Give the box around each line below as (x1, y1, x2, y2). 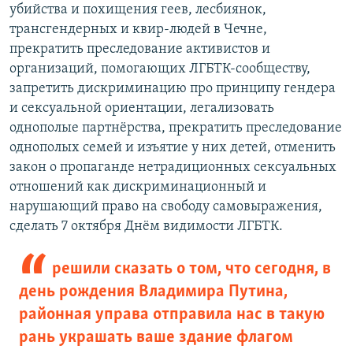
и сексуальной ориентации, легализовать (9, 101, 274, 117)
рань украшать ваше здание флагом (19, 329, 293, 347)
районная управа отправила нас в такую (19, 306, 325, 325)
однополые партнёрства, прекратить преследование (9, 121, 342, 136)
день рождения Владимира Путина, (19, 283, 288, 302)
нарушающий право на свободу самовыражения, (9, 199, 322, 215)
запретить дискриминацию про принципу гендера (9, 81, 336, 97)
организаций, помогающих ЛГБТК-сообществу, (9, 61, 310, 77)
